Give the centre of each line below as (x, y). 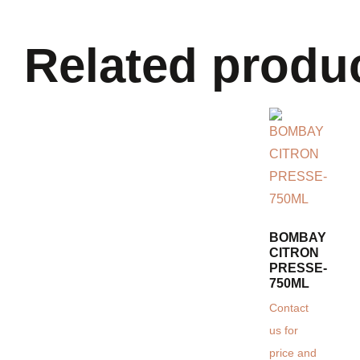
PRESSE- (298, 268)
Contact (289, 309)
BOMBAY (298, 238)
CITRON (294, 253)
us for (284, 331)
